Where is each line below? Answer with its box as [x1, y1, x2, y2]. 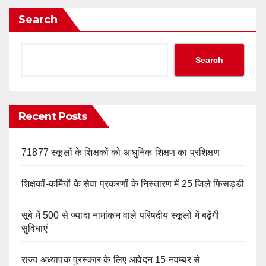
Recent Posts [18, 109, 87, 123]
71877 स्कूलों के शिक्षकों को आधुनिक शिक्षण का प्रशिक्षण [21, 147, 220, 157]
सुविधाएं [21, 223, 47, 233]
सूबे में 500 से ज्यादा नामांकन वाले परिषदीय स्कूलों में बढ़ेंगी [21, 210, 220, 220]
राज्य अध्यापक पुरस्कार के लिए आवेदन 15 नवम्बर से [21, 254, 201, 265]
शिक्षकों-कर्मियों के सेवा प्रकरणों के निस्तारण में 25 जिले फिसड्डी [21, 178, 244, 189]
